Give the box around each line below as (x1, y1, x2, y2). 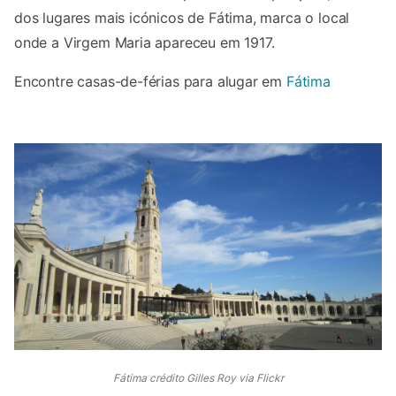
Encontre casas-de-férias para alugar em (14, 72, 286, 91)
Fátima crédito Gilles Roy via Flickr (112, 371, 284, 385)
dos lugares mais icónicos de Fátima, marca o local (14, 9, 350, 27)
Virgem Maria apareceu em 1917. (63, 34, 275, 52)
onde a (14, 34, 64, 52)
